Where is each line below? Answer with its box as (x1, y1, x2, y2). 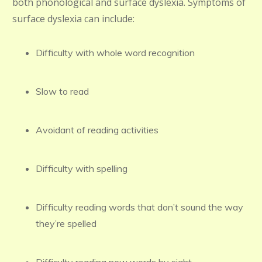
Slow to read (36, 85, 89, 97)
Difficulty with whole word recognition (36, 47, 195, 58)
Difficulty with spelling (36, 163, 127, 174)
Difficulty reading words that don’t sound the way (36, 201, 243, 213)
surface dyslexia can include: (12, 12, 135, 25)
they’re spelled (36, 218, 96, 229)
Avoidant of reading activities (36, 124, 158, 136)
